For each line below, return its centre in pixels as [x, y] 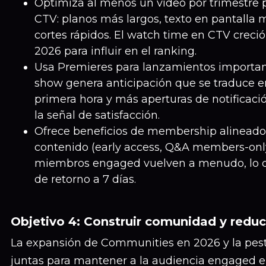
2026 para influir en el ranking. [115, 51]
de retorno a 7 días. [85, 179]
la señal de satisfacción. [97, 115]
